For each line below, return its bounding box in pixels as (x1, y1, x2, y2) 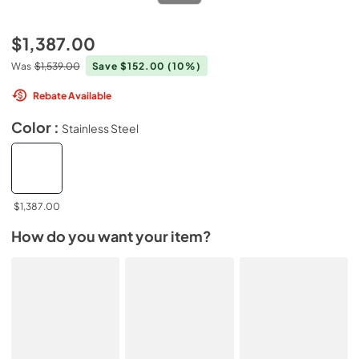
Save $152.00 (91, 59, 168, 72)
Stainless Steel (62, 120, 139, 135)
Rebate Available (33, 88, 111, 102)
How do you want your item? (11, 228, 212, 245)
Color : (11, 118, 62, 136)
